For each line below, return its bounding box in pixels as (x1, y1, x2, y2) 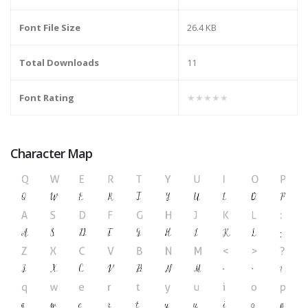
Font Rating (19, 91, 74, 104)
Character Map (10, 145, 93, 162)
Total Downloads (19, 56, 99, 69)
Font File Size (19, 21, 80, 34)
